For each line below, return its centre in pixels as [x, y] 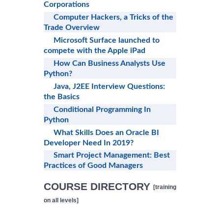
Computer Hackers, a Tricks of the [113, 17]
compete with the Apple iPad [95, 50]
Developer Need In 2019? [89, 143]
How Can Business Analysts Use [110, 63]
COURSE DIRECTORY [98, 187]
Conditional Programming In [102, 109]
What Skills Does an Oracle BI [106, 132]
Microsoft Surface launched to [107, 40]
